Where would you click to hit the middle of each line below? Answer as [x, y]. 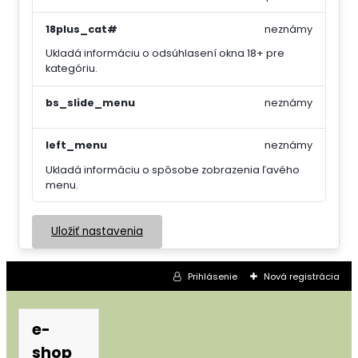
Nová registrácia [301, 277]
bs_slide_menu [90, 102]
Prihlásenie [212, 277]
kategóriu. [72, 69]
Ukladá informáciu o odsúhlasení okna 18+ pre [165, 54]
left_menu [76, 145]
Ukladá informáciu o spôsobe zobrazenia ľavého [173, 169]
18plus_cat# [82, 30]
